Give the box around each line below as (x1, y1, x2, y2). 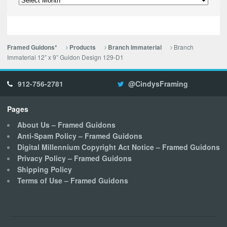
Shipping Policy (17, 164, 72, 174)
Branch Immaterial (107, 43, 162, 52)
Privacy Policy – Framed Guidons (17, 153, 132, 163)
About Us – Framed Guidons (17, 119, 116, 130)
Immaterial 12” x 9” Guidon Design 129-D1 (7, 53, 124, 62)
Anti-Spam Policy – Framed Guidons (17, 130, 142, 141)
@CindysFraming (128, 79, 188, 89)
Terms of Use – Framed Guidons (17, 175, 128, 185)
